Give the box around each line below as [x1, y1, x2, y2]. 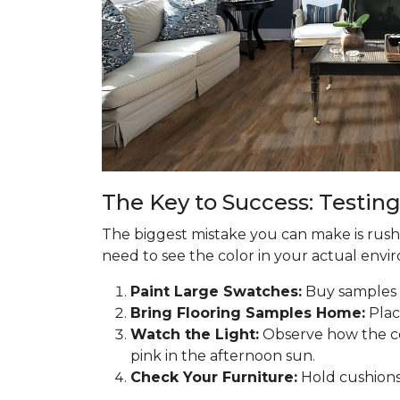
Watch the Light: [130, 326, 259, 343]
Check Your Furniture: [130, 369, 297, 386]
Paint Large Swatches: [130, 283, 302, 300]
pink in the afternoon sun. [130, 347, 315, 364]
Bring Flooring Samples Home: [130, 304, 365, 321]
